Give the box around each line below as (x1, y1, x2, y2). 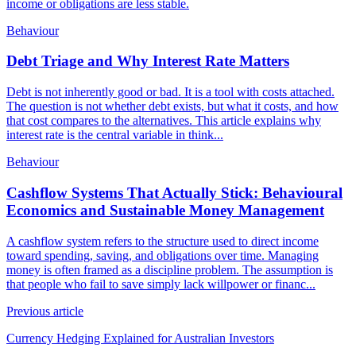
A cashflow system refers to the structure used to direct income (6, 234, 319, 248)
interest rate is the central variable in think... (6, 128, 223, 142)
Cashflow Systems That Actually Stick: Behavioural (6, 184, 342, 201)
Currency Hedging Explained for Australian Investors (6, 331, 274, 345)
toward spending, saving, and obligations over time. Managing (6, 248, 319, 262)
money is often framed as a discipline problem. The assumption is (6, 262, 333, 277)
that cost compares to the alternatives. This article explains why (6, 114, 321, 128)
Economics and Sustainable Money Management (6, 201, 324, 219)
